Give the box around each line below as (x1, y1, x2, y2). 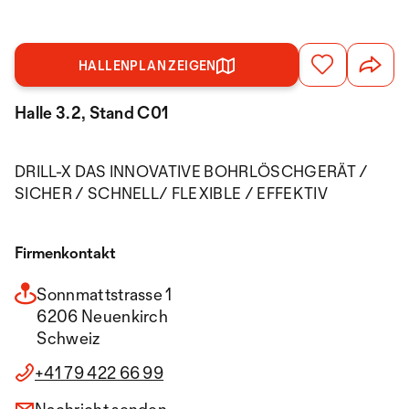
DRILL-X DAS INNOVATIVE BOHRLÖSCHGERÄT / (15, 162, 369, 181)
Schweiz (37, 328, 100, 348)
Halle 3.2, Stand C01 (15, 102, 170, 122)
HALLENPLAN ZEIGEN (79, 58, 216, 73)
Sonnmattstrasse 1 (37, 284, 173, 304)
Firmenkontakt (15, 243, 116, 262)
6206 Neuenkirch (37, 306, 169, 326)
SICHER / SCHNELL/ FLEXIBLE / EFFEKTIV (15, 184, 328, 203)
